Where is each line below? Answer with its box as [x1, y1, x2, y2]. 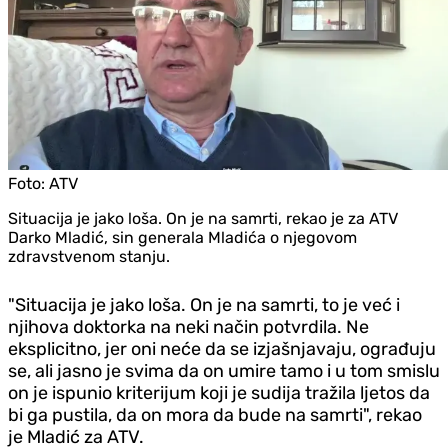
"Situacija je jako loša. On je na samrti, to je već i [8, 293, 400, 316]
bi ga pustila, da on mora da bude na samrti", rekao [8, 403, 422, 426]
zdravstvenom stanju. [8, 246, 170, 266]
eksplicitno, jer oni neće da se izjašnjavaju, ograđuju [8, 337, 436, 360]
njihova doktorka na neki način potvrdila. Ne [8, 315, 369, 338]
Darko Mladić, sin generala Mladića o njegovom [8, 227, 357, 247]
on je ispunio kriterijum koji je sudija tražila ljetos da [8, 381, 430, 404]
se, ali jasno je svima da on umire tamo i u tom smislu [8, 359, 440, 382]
